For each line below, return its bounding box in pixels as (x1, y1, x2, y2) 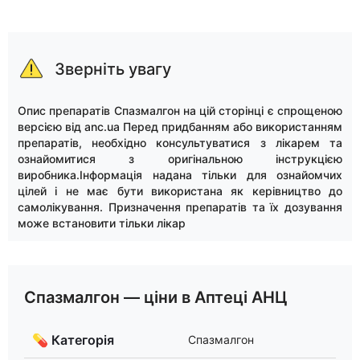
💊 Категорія (32, 331, 114, 348)
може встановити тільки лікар (18, 215, 186, 230)
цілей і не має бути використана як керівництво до (18, 183, 342, 198)
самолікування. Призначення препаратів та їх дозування (18, 199, 342, 214)
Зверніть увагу (55, 59, 171, 79)
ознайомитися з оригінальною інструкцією (18, 151, 342, 166)
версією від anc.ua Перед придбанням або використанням (18, 119, 342, 133)
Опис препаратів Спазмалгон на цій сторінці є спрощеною (18, 103, 342, 117)
